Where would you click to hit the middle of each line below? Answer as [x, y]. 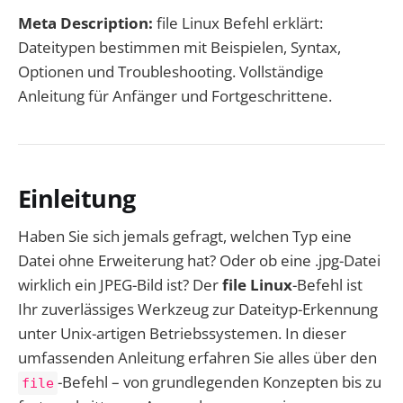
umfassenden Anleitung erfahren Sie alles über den [197, 358]
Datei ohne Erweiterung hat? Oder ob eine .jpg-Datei [199, 261]
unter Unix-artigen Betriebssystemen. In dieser [182, 334]
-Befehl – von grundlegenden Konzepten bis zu [219, 382]
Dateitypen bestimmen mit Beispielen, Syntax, [179, 47]
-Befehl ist [327, 285]
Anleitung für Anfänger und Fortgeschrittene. [175, 95]
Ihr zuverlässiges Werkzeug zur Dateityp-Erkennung [198, 309]
